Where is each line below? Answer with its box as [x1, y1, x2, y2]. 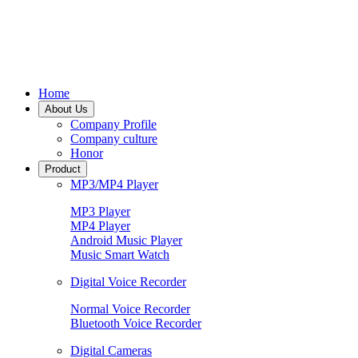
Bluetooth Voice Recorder [70, 316, 201, 330]
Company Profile [70, 117, 157, 131]
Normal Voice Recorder [70, 302, 190, 316]
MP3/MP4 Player [70, 177, 158, 191]
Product [45, 163, 81, 175]
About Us [75, 103, 88, 115]
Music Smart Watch [70, 248, 169, 261]
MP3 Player [70, 205, 130, 218]
